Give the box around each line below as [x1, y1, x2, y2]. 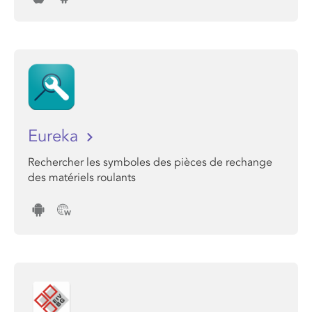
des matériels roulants [28, 171, 136, 185]
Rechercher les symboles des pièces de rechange [28, 155, 272, 169]
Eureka [28, 126, 83, 146]
